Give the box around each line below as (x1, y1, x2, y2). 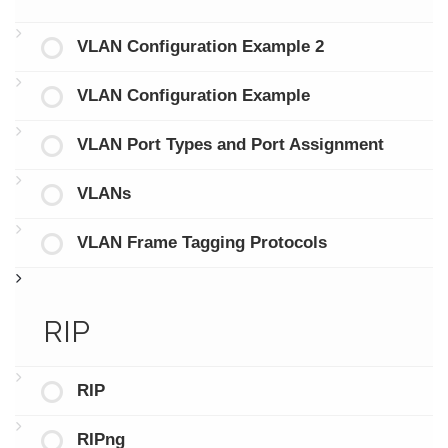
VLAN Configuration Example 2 (76, 37, 324, 57)
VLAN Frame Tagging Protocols (76, 233, 327, 253)
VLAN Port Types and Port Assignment (76, 135, 384, 155)
